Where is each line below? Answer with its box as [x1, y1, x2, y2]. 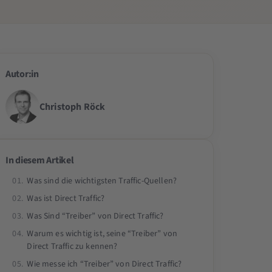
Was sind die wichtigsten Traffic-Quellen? [27, 174, 177, 187]
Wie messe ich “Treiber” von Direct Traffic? [27, 257, 182, 270]
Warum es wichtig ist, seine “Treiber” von [27, 227, 178, 240]
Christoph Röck [39, 100, 106, 114]
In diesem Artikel [5, 153, 74, 167]
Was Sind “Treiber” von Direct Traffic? [27, 209, 164, 222]
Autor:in [5, 67, 39, 81]
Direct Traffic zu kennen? [27, 240, 118, 253]
